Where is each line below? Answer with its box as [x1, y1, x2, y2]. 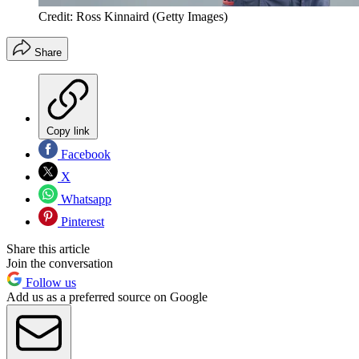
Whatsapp [58, 192, 111, 207]
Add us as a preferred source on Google [6, 290, 208, 305]
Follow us [22, 276, 76, 290]
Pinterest [58, 215, 104, 229]
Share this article [6, 242, 90, 256]
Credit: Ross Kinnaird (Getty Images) [38, 10, 228, 24]
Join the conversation [6, 256, 113, 271]
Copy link [46, 125, 90, 138]
